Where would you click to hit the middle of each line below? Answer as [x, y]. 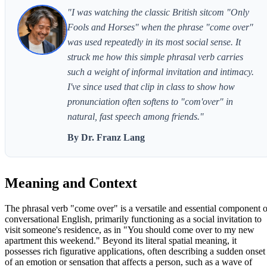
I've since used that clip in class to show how [151, 86]
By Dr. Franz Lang [106, 137]
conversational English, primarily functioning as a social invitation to [133, 219]
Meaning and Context [71, 183]
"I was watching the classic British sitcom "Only [158, 12]
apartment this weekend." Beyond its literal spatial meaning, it [121, 240]
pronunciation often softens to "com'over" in [150, 101]
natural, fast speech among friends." [136, 116]
